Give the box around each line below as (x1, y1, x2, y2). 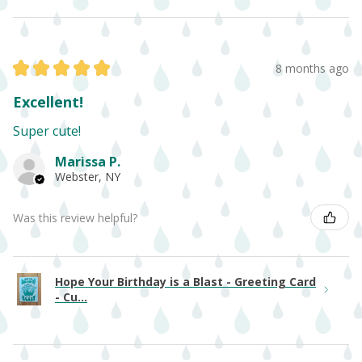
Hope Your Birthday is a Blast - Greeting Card (55, 274, 316, 290)
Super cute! (13, 122, 81, 141)
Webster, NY (55, 169, 120, 185)
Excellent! (13, 92, 83, 112)
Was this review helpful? (13, 209, 137, 225)
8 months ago (276, 60, 349, 76)
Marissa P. (55, 153, 120, 171)
